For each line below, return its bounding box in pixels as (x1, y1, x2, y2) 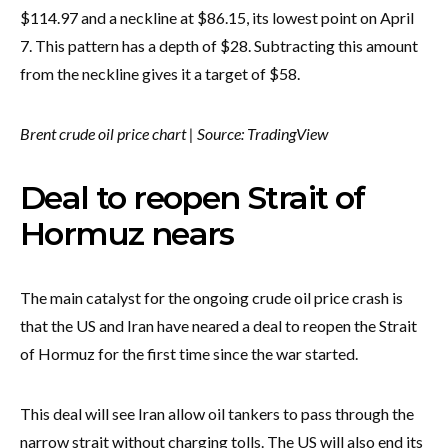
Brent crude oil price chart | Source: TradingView (20, 123, 328, 143)
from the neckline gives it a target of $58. (20, 63, 303, 83)
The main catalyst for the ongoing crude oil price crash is (20, 287, 403, 307)
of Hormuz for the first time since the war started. (20, 343, 358, 363)
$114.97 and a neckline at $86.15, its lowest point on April (20, 7, 414, 27)
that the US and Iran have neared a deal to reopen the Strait (20, 315, 417, 335)
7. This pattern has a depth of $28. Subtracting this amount (20, 35, 418, 55)
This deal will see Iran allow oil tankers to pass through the (20, 403, 414, 423)
